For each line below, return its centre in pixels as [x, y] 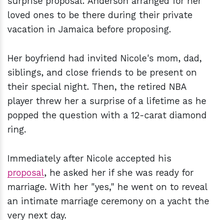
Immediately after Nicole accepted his [89, 159]
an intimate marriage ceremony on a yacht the [108, 201]
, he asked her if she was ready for [119, 173]
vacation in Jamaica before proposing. [89, 29]
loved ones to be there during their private [100, 15]
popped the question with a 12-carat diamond [107, 115]
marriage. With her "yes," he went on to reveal [107, 187]
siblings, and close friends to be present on [102, 73]
